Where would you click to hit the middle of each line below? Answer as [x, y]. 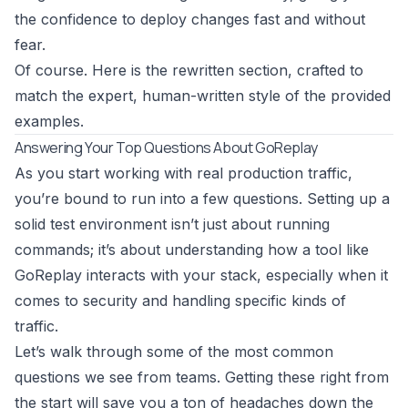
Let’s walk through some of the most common [174, 352]
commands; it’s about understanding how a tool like [192, 250]
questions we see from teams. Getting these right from [202, 377]
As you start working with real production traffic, [184, 173]
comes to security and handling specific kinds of [180, 301]
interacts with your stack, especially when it [235, 275]
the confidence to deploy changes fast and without [190, 20]
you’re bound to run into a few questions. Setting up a [202, 199]
